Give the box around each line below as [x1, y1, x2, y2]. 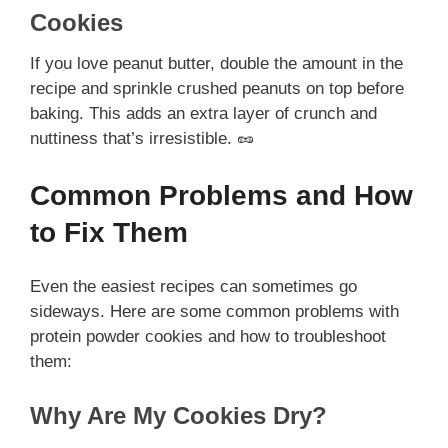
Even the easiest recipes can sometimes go [30, 276, 357, 296]
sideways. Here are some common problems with [30, 301, 399, 321]
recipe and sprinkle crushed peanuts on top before [30, 79, 404, 99]
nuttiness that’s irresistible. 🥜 [30, 129, 254, 149]
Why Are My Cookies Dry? [30, 402, 327, 430]
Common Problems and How [30, 179, 413, 211]
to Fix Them [30, 216, 188, 248]
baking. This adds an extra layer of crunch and [30, 104, 377, 124]
